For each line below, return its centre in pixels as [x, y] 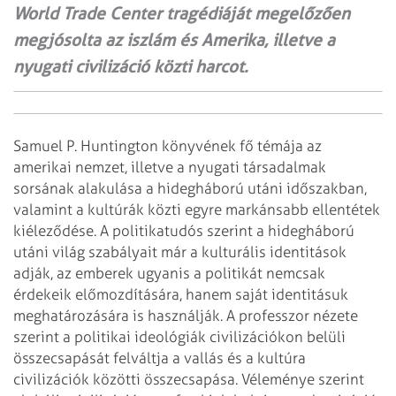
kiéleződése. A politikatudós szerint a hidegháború [184, 230]
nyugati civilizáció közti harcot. [131, 66]
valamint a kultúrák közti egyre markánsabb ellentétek [197, 209]
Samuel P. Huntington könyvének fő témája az [168, 145]
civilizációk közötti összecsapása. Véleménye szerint [189, 379]
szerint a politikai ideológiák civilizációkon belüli [179, 336]
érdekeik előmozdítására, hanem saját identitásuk [181, 294]
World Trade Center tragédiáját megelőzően [182, 13]
